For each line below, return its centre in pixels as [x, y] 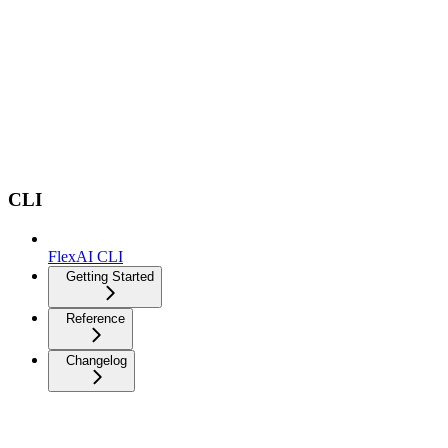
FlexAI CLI [85, 256]
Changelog [96, 360]
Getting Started [110, 276]
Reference [95, 318]
